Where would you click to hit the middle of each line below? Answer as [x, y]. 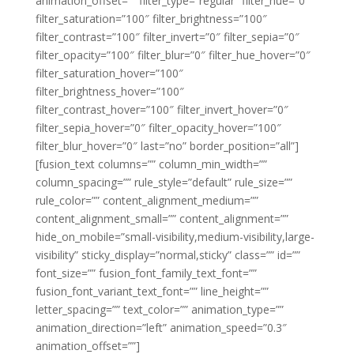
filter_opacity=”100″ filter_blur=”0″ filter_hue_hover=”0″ [173, 55]
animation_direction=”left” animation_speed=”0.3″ [161, 328]
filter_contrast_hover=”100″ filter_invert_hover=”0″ [162, 109]
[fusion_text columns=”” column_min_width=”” [151, 164]
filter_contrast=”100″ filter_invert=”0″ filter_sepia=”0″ [167, 37]
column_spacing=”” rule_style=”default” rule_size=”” [164, 182]
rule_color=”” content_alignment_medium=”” [147, 200]
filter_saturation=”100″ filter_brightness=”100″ [151, 19]
